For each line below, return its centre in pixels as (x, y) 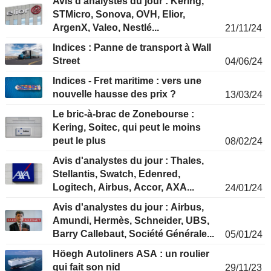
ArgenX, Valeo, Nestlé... (106, 28)
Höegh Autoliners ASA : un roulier (131, 254)
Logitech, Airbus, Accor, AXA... (123, 188)
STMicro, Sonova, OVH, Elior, (119, 15)
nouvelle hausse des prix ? (114, 94)
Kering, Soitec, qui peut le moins (127, 128)
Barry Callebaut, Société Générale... (133, 234)
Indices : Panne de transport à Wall (132, 48)
